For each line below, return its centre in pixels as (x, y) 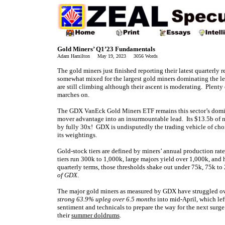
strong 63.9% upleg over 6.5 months (106, 199)
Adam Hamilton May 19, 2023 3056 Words (107, 56)
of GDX (67, 175)
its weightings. (77, 135)
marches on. (73, 95)
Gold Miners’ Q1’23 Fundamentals (106, 49)
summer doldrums (95, 215)
